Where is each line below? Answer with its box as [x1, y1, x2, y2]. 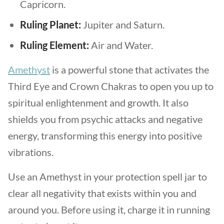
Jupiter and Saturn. [81, 18, 164, 30]
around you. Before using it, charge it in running [8, 203, 210, 215]
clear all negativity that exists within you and [8, 187, 196, 199]
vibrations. [8, 146, 55, 158]
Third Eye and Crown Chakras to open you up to [8, 80, 213, 92]
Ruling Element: [20, 39, 89, 51]
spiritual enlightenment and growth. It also [8, 96, 188, 108]
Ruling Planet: [20, 18, 81, 30]
